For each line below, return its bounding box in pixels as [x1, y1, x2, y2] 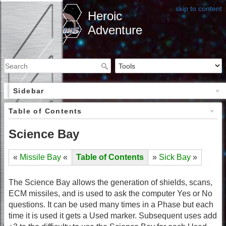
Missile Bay [20, 153, 61, 162]
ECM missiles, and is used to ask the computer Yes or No [9, 189, 212, 198]
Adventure [88, 23, 142, 37]
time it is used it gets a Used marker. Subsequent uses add [9, 211, 217, 220]
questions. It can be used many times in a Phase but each [9, 200, 213, 209]
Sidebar [13, 87, 44, 95]
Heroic [88, 9, 122, 23]
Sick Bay [159, 153, 191, 162]
